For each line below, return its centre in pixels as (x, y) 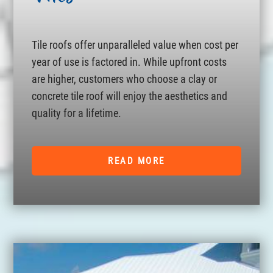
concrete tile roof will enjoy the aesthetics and (130, 96)
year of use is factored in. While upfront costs (129, 62)
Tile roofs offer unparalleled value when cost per (135, 45)
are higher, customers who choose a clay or (125, 79)
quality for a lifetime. (77, 113)
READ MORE (136, 161)
